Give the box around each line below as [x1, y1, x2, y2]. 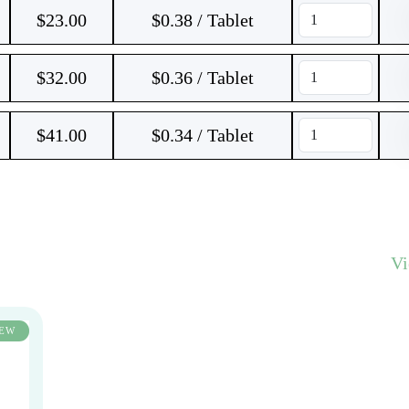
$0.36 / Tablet [151, 68, 254, 88]
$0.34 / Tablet [151, 125, 254, 145]
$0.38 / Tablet [151, 10, 254, 30]
